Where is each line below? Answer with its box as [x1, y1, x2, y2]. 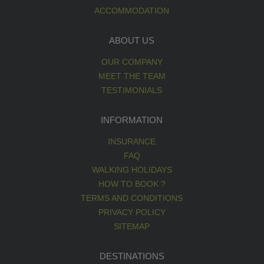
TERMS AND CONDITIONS [81, 193, 183, 203]
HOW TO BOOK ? [98, 179, 166, 189]
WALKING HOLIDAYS [91, 164, 172, 174]
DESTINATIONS [99, 250, 164, 261]
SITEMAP [114, 221, 150, 231]
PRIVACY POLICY [98, 207, 166, 217]
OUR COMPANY [101, 57, 163, 67]
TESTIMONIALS [101, 85, 163, 95]
